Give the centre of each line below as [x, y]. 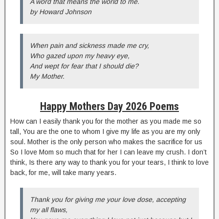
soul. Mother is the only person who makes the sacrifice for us [106, 142]
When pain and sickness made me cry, [89, 46]
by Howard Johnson [61, 12]
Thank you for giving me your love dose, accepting [108, 200]
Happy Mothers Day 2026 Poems [109, 107]
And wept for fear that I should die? [84, 66]
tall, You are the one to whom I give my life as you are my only [105, 132]
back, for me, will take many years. [63, 173]
